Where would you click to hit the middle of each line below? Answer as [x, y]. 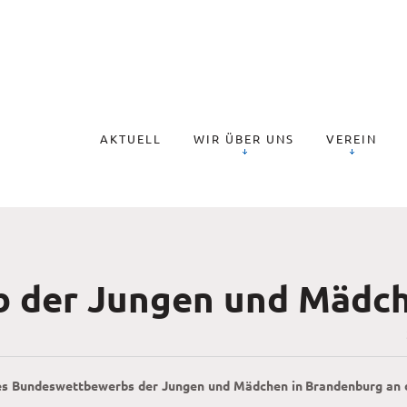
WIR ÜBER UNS [244, 139]
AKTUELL [131, 139]
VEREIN [352, 139]
